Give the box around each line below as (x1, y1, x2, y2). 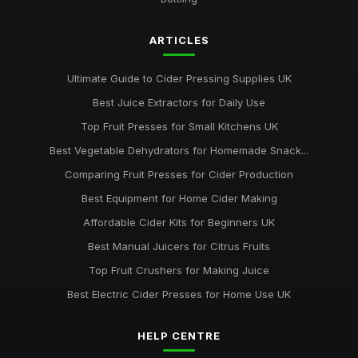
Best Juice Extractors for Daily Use (93, 96, 265, 109)
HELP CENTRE (137, 329, 221, 342)
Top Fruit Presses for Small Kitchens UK (80, 120, 278, 133)
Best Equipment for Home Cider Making (81, 192, 277, 205)
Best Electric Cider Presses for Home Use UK (67, 288, 291, 300)
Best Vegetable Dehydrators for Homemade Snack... (50, 144, 308, 157)
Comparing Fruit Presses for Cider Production (65, 168, 293, 181)
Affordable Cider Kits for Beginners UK (83, 216, 275, 229)
